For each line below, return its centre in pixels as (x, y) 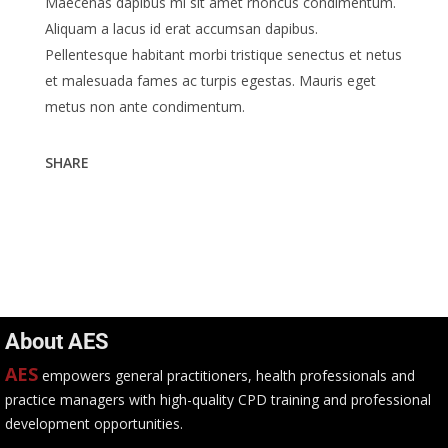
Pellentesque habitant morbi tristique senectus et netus (223, 54)
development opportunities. (94, 423)
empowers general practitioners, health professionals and (228, 375)
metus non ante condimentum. (145, 106)
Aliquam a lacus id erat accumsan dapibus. (181, 28)
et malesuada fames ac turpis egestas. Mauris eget (210, 80)
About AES (57, 341)
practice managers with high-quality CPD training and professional (218, 399)
